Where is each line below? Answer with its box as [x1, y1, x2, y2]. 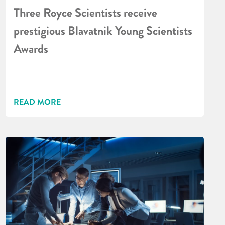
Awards [14, 40, 49, 58]
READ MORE [14, 96, 61, 108]
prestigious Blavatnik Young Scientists [14, 22, 193, 40]
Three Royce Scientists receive [14, 4, 158, 22]
